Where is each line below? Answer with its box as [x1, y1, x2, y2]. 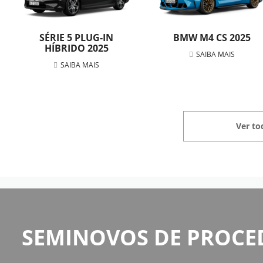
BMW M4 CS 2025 [173, 31, 251, 44]
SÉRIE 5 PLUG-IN [39, 31, 114, 44]
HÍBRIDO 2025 [44, 41, 109, 55]
